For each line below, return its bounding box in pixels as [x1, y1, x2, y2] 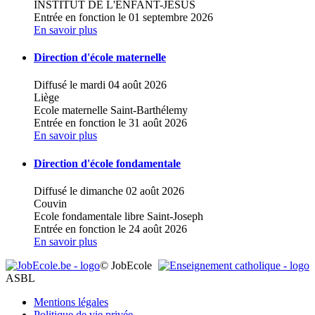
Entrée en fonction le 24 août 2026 [34, 222, 187, 235]
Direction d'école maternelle [34, 51, 166, 64]
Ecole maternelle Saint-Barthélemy [34, 104, 188, 117]
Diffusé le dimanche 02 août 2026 [34, 184, 184, 197]
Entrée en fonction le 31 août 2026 [34, 117, 187, 129]
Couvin [34, 197, 67, 210]
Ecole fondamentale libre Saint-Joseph [34, 210, 203, 222]
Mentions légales [34, 295, 108, 308]
